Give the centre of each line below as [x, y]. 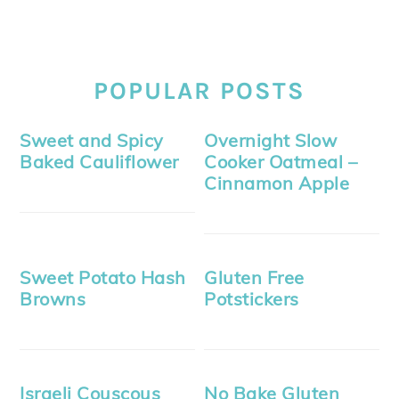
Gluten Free [254, 277]
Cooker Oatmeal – [281, 161]
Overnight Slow [271, 140]
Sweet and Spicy [92, 140]
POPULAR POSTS [199, 90]
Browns [53, 298]
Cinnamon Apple [277, 183]
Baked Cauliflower [99, 161]
